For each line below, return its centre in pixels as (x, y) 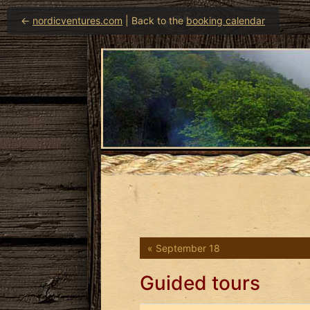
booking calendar (226, 20)
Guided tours (200, 283)
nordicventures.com (77, 20)
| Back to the (154, 20)
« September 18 (184, 248)
